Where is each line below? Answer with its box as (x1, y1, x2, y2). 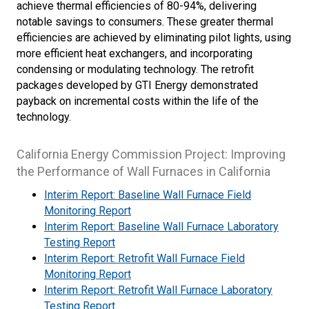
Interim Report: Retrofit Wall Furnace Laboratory (44, 283, 272, 297)
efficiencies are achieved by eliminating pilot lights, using (17, 30, 291, 44)
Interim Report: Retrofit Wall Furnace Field (44, 251, 245, 265)
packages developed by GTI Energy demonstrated (17, 78, 258, 92)
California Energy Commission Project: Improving (17, 146, 286, 161)
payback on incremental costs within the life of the (17, 94, 259, 108)
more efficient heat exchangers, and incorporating (17, 46, 252, 60)
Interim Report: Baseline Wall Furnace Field (44, 188, 251, 201)
